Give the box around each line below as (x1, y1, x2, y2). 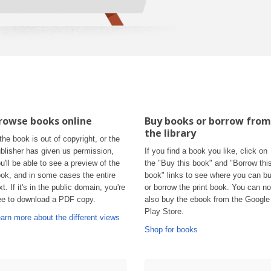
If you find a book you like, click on (145, 146, 267, 155)
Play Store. (145, 207, 184, 216)
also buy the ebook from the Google (145, 195, 270, 204)
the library (145, 126, 196, 140)
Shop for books (145, 225, 198, 234)
